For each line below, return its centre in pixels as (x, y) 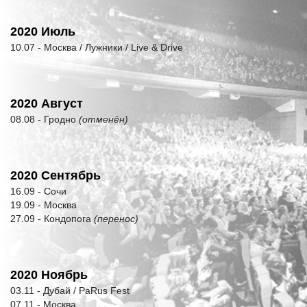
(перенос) (116, 219)
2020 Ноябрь (49, 275)
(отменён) (103, 119)
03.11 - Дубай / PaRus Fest (70, 291)
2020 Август (47, 103)
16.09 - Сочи (38, 191)
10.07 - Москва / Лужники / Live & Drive (98, 47)
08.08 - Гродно (45, 119)
